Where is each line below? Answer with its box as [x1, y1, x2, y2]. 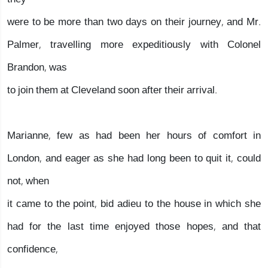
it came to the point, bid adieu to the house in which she [7, 193, 261, 215]
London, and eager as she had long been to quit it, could [7, 147, 261, 169]
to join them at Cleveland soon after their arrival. [7, 79, 217, 101]
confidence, [7, 238, 58, 260]
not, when [7, 170, 49, 192]
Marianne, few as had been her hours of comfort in [7, 124, 261, 147]
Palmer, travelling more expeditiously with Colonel [7, 33, 261, 56]
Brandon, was [7, 56, 67, 78]
